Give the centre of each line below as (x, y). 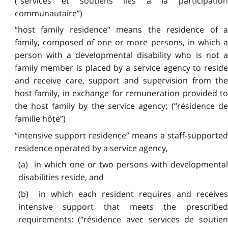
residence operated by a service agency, (91, 148)
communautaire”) (48, 13)
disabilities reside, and (61, 177)
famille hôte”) (40, 119)
